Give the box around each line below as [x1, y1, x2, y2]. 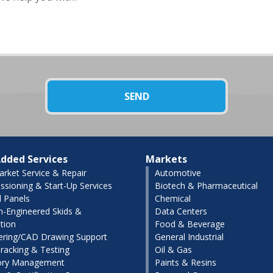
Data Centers [155, 205, 207, 217]
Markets [146, 152, 187, 166]
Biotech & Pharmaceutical [155, 179, 258, 191]
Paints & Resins [155, 256, 216, 268]
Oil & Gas [155, 243, 192, 255]
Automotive [155, 166, 201, 179]
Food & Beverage [155, 218, 225, 230]
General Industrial [155, 230, 224, 243]
